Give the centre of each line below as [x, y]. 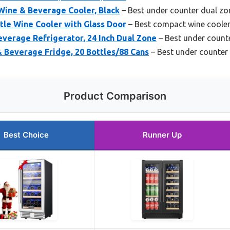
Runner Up [162, 135]
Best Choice [26, 135]
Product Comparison [115, 96]
